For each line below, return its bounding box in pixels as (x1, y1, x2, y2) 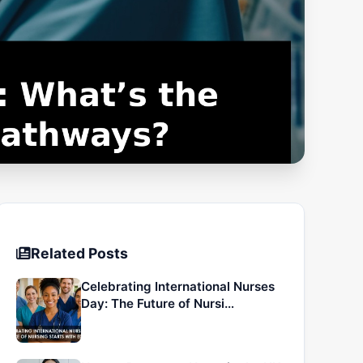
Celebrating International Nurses (80, 278, 275, 294)
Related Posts (30, 244, 128, 262)
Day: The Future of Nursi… (80, 295, 234, 311)
